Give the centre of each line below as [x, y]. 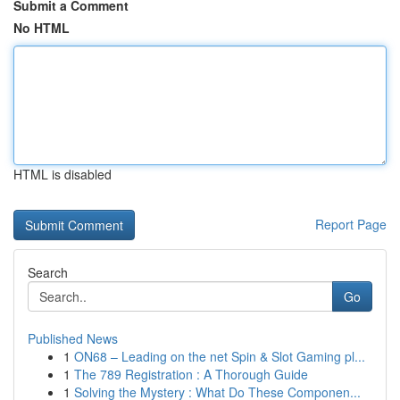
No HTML [42, 28]
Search [48, 272]
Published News [73, 338]
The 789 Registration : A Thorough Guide [191, 374]
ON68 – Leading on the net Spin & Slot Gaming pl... [220, 356]
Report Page [351, 224]
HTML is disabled [62, 174]
